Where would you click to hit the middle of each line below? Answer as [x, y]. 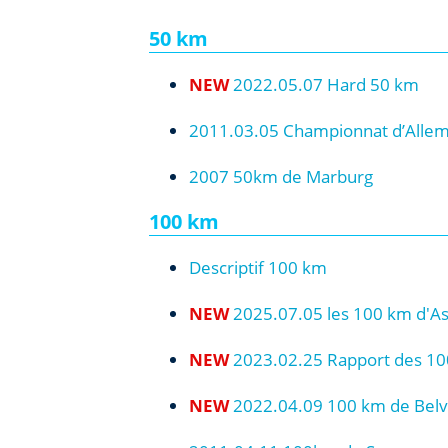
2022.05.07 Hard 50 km [326, 84]
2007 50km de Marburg [281, 176]
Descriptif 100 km [258, 267]
